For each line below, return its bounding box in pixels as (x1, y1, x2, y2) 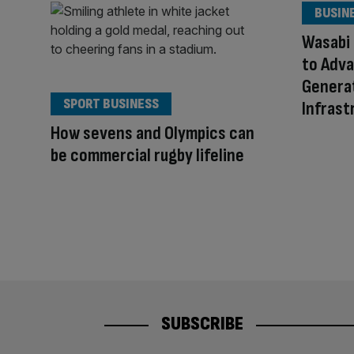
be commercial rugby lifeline (51, 143, 244, 167)
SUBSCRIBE (161, 311, 243, 335)
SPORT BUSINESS (63, 95, 159, 112)
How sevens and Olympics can (51, 121, 254, 145)
